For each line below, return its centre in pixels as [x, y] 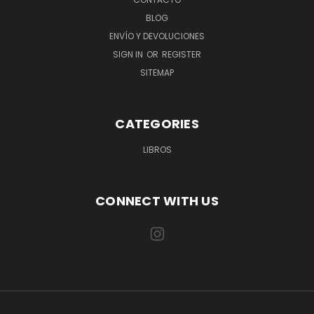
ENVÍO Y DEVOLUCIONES [157, 36]
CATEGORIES [157, 123]
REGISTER [182, 54]
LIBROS [157, 149]
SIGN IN [129, 54]
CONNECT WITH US [157, 200]
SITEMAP [157, 72]
